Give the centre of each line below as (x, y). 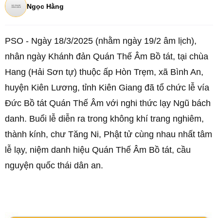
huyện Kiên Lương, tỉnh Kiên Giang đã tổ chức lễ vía (107, 88)
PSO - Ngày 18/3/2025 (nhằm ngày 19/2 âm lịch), (101, 41)
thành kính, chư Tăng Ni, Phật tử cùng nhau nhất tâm (109, 134)
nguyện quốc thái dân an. (55, 165)
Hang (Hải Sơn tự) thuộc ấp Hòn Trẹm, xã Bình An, (104, 72)
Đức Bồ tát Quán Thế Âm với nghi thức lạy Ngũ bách (108, 103)
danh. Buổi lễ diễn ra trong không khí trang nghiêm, (104, 119)
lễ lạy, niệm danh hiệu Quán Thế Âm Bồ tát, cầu (98, 150)
